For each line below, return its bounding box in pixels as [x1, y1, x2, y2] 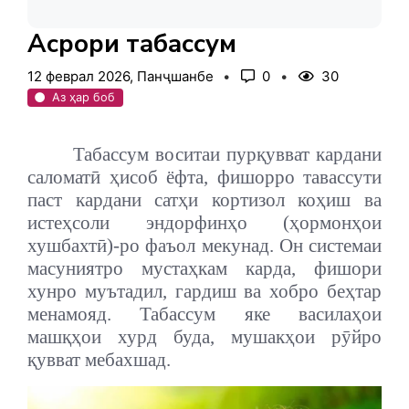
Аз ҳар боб [52, 90, 116, 104]
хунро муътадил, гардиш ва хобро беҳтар [27, 280, 382, 303]
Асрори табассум [27, 26, 249, 61]
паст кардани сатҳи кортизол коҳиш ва [27, 189, 382, 212]
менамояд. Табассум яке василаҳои [27, 303, 382, 326]
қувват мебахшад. [27, 349, 171, 372]
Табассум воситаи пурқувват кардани [72, 143, 383, 166]
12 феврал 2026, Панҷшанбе [27, 68, 214, 85]
